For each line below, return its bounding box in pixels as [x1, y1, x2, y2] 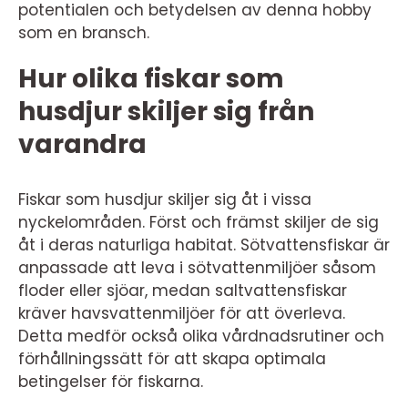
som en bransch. [18, 22, 149, 44]
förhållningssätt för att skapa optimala [18, 348, 326, 370]
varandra [18, 127, 147, 162]
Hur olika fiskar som [18, 61, 284, 97]
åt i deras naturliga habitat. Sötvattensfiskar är [18, 234, 390, 256]
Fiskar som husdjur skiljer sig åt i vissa [18, 189, 311, 210]
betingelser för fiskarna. [18, 371, 203, 393]
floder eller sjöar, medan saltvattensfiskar [18, 280, 347, 301]
